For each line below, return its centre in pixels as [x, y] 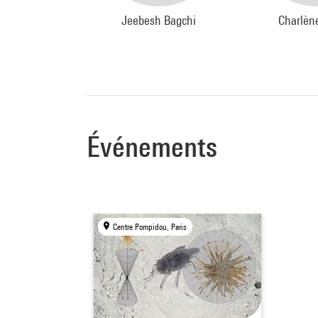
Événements [152, 147]
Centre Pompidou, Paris [150, 227]
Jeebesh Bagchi [159, 21]
